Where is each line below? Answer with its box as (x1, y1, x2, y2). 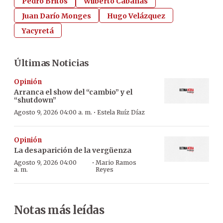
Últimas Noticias (14, 57, 89, 69)
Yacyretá (22, 26, 54, 35)
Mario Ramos (95, 159, 136, 166)
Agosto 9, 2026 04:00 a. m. (14, 109, 92, 116)
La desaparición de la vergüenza (14, 146, 131, 155)
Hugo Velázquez (107, 11, 165, 20)
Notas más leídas (14, 203, 104, 217)
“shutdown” (14, 96, 56, 105)
